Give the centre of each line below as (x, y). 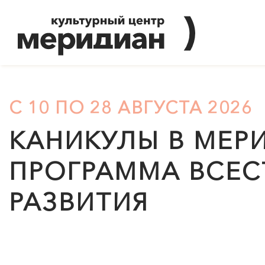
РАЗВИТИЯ (79, 202)
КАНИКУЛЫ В (101, 140)
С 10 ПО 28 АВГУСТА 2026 (131, 107)
